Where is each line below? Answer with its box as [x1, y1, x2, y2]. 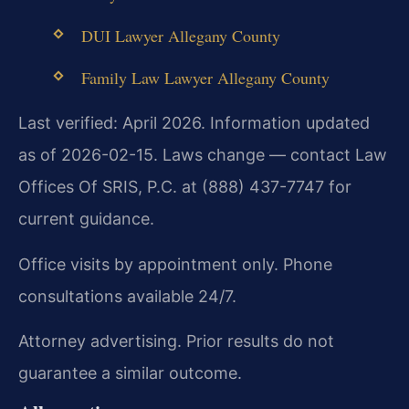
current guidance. [18, 209, 154, 229]
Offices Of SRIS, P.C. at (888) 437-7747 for [18, 177, 351, 197]
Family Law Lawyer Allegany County [80, 67, 330, 89]
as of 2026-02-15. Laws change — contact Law [18, 145, 387, 165]
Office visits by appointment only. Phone [18, 254, 332, 274]
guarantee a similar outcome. [18, 363, 242, 383]
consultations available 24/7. [18, 286, 236, 306]
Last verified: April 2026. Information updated [18, 113, 370, 133]
